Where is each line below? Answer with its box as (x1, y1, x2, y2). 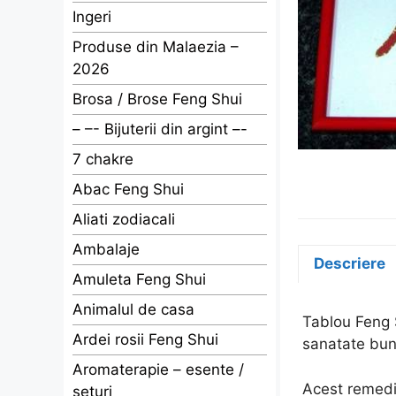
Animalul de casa (72, 301, 194, 318)
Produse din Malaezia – (72, 38, 239, 56)
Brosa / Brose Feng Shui (72, 90, 242, 108)
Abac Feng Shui (72, 180, 184, 198)
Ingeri (72, 8, 111, 26)
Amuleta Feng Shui (72, 270, 206, 288)
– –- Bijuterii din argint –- (72, 120, 247, 138)
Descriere (314, 255, 385, 272)
